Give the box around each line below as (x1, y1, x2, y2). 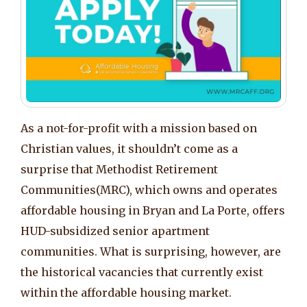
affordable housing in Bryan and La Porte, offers (21, 203, 285, 217)
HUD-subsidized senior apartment (21, 223, 210, 238)
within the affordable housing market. (21, 285, 232, 299)
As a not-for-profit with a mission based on (21, 121, 257, 135)
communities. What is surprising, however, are (21, 244, 281, 258)
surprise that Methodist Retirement (21, 162, 218, 176)
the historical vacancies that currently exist (21, 265, 263, 279)
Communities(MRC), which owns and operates (21, 182, 278, 197)
